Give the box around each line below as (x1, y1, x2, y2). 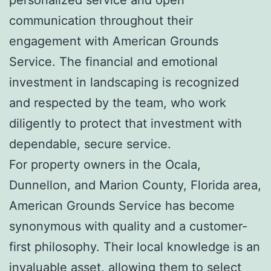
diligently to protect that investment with (9, 116, 242, 131)
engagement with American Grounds (9, 33, 218, 48)
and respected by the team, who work (9, 95, 226, 110)
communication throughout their (9, 13, 193, 28)
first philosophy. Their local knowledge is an (9, 239, 260, 254)
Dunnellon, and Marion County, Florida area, (9, 177, 261, 192)
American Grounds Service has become (9, 198, 235, 213)
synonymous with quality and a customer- (9, 218, 247, 233)
